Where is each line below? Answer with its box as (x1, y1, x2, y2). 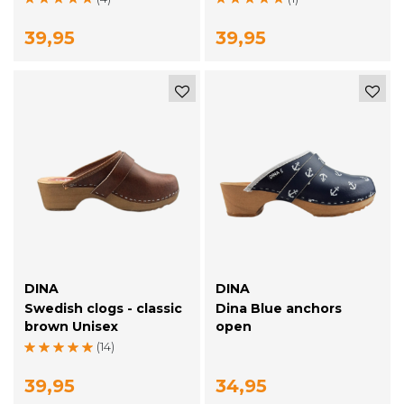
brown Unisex (24, 318, 118, 335)
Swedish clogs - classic (24, 300, 182, 317)
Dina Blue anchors (215, 300, 342, 317)
